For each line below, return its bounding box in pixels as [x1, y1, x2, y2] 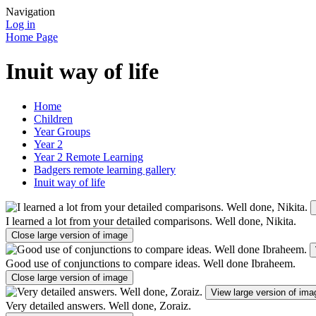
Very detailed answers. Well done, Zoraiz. [6, 299, 191, 312]
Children [34, 112, 73, 125]
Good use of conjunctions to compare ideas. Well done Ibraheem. [6, 257, 296, 269]
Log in [6, 18, 35, 30]
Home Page [6, 31, 58, 43]
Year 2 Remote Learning [34, 150, 143, 163]
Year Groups [34, 125, 90, 138]
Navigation [6, 6, 55, 18]
